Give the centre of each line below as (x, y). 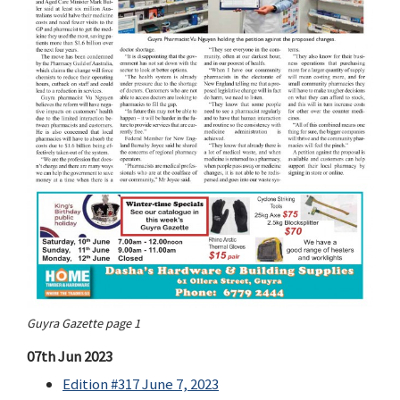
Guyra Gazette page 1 (83, 324)
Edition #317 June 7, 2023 (141, 383)
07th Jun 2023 (70, 356)
